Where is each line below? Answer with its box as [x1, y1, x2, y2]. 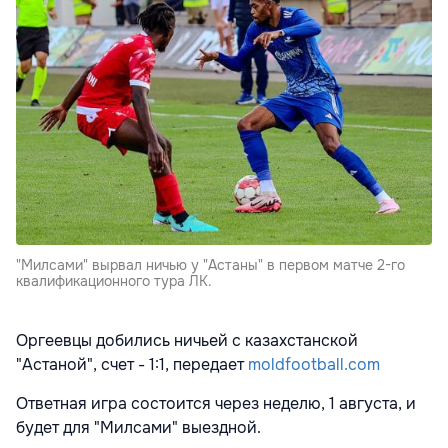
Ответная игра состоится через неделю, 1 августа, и [16, 392, 416, 414]
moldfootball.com [248, 353, 380, 375]
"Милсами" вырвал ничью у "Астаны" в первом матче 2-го [16, 255, 405, 274]
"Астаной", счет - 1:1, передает [16, 353, 248, 375]
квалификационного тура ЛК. [16, 271, 212, 290]
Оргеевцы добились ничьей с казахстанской [16, 329, 358, 351]
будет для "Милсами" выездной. [16, 416, 261, 438]
